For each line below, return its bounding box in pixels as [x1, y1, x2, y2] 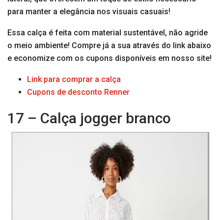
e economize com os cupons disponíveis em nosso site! [7, 54, 212, 63]
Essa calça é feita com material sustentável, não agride [7, 28, 208, 38]
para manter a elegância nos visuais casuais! [7, 7, 170, 17]
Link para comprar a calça [27, 75, 121, 84]
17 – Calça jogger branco [7, 110, 171, 127]
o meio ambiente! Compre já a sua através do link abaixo [7, 41, 211, 51]
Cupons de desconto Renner [27, 87, 130, 97]
